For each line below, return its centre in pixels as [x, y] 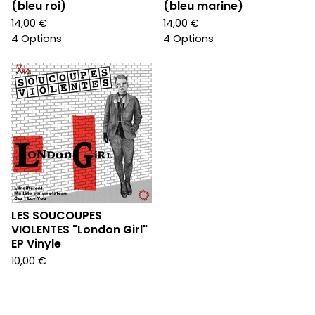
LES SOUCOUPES [57, 216]
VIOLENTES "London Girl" [79, 230]
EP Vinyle [36, 244]
